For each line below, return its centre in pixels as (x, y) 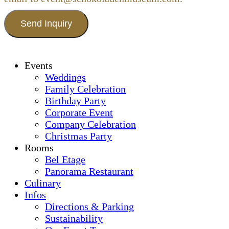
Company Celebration (90, 124)
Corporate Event (79, 113)
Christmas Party (78, 136)
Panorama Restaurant (89, 171)
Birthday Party (75, 101)
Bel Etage (65, 160)
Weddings (65, 77)
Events (39, 66)
